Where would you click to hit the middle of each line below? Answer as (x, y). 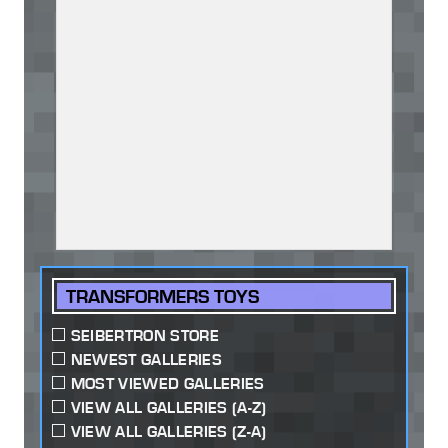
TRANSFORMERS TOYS (163, 296)
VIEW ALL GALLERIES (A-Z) (168, 407)
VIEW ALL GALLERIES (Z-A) (168, 431)
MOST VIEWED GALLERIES (167, 383)
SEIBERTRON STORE (144, 335)
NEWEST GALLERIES (146, 359)
